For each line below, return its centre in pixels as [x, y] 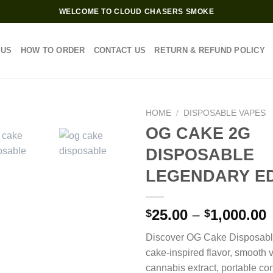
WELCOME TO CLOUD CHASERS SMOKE [136, 11]
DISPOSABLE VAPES [225, 113]
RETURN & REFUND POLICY [210, 50]
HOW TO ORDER [53, 50]
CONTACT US [120, 50]
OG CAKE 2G [198, 133]
